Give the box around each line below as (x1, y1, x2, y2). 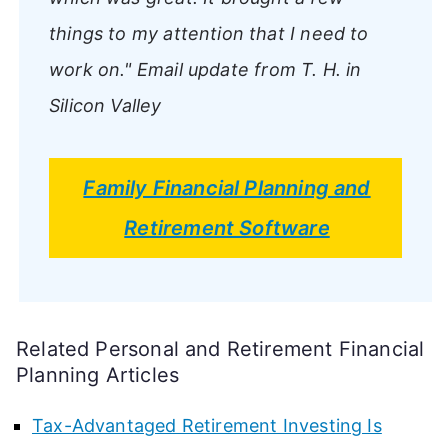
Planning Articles (16, 362, 180, 387)
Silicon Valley (49, 94, 162, 116)
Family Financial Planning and (83, 175, 371, 200)
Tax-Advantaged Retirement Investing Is (32, 414, 382, 436)
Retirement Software (124, 215, 330, 240)
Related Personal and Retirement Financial (16, 336, 425, 361)
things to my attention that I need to (49, 22, 369, 44)
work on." (49, 58, 132, 80)
